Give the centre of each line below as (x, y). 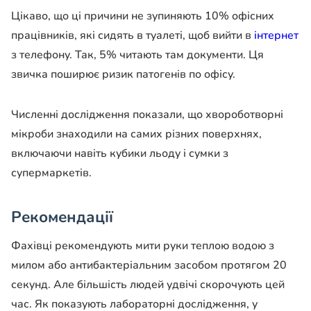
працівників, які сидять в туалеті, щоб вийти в (133, 36)
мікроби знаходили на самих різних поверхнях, (136, 134)
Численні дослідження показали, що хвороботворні (147, 115)
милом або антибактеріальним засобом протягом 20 (149, 265)
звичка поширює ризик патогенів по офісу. (123, 75)
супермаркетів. (51, 173)
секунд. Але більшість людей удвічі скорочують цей (148, 284)
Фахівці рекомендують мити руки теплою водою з (143, 245)
